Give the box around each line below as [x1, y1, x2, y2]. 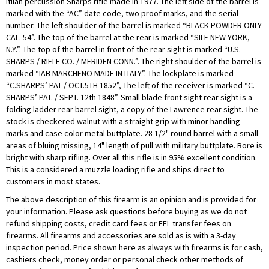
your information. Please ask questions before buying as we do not [6, 206, 247, 217]
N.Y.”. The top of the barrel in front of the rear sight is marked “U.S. [6, 44, 241, 55]
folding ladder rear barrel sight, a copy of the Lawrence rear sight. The [6, 104, 258, 115]
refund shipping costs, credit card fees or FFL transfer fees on [6, 218, 231, 229]
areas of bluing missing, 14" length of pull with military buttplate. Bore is [6, 140, 262, 151]
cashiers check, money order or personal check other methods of [6, 254, 243, 265]
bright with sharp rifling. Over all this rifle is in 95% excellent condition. [6, 152, 257, 163]
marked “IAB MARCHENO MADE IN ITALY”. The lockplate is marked [6, 68, 234, 79]
